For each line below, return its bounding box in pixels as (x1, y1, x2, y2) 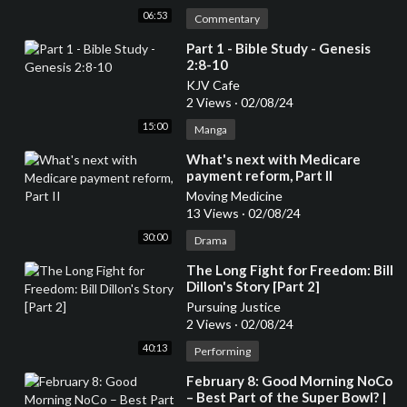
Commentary (194, 12, 260, 26)
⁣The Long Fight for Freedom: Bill (185, 262, 393, 279)
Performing (194, 344, 251, 359)
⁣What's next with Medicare (185, 151, 361, 168)
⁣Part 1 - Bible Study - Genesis (185, 40, 371, 57)
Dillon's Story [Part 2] (185, 278, 320, 295)
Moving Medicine (185, 188, 283, 204)
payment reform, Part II (185, 167, 333, 184)
